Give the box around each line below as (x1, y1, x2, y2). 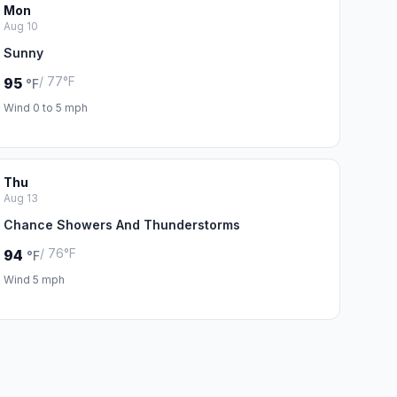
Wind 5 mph (3, 273, 65, 286)
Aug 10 (3, 19, 38, 33)
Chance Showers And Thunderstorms (3, 217, 240, 232)
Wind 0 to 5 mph (3, 101, 88, 114)
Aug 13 (3, 191, 38, 205)
